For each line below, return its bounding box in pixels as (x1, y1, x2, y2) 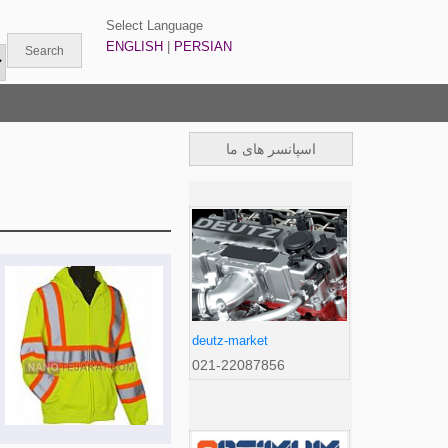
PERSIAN (174, 39, 233, 54)
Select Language (106, 18, 204, 33)
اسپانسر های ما (225, 141, 316, 157)
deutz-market (191, 333, 268, 349)
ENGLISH (106, 39, 164, 54)
